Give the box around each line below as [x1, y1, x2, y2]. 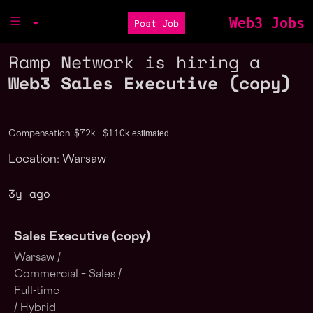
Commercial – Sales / [14, 270, 122, 280]
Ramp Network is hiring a [8, 49, 260, 75]
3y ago [8, 185, 50, 202]
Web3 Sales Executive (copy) [8, 70, 291, 96]
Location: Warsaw [8, 154, 106, 166]
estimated [132, 129, 169, 138]
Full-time [14, 286, 59, 297]
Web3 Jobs [228, 15, 305, 31]
